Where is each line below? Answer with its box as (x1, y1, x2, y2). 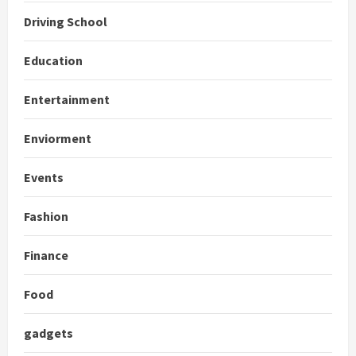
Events (24, 168, 64, 185)
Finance (24, 246, 68, 263)
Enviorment (24, 130, 91, 146)
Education (24, 52, 83, 68)
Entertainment (24, 91, 110, 107)
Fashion (24, 207, 68, 224)
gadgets (24, 324, 73, 341)
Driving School (24, 13, 107, 29)
